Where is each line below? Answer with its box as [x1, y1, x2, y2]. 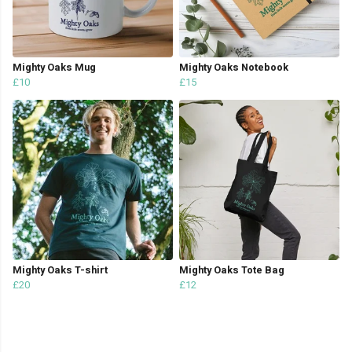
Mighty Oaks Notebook [179, 60, 288, 75]
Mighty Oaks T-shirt [13, 263, 108, 278]
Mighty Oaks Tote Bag [179, 263, 284, 278]
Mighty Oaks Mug [13, 60, 96, 75]
